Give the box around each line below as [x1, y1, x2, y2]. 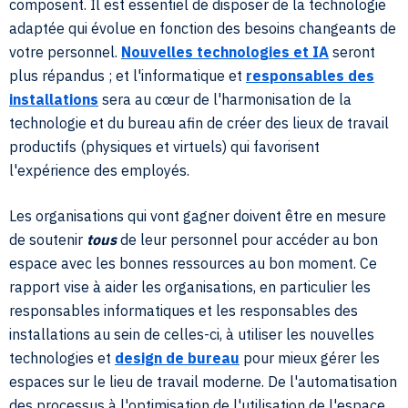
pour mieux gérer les [240, 349, 380, 367]
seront [329, 43, 375, 61]
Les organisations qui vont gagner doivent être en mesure [9, 207, 386, 225]
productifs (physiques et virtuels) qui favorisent [9, 138, 320, 156]
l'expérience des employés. [9, 161, 189, 179]
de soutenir [9, 230, 87, 249]
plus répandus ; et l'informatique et [9, 66, 246, 85]
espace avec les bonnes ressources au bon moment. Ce [9, 254, 377, 272]
